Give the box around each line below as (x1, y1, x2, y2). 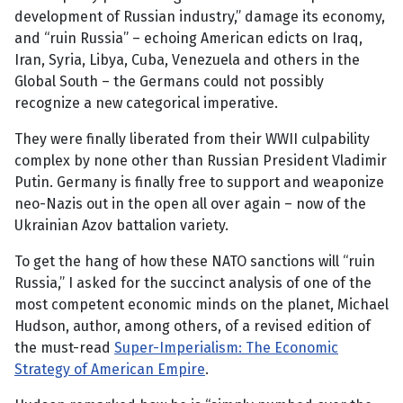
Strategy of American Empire (14, 361, 205, 379)
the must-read (14, 339, 114, 357)
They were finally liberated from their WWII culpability (14, 130, 370, 148)
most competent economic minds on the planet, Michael (14, 296, 389, 314)
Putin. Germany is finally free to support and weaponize (14, 174, 384, 192)
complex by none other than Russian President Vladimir (14, 152, 387, 170)
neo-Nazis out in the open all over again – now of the (14, 195, 366, 213)
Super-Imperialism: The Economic (114, 339, 338, 357)
